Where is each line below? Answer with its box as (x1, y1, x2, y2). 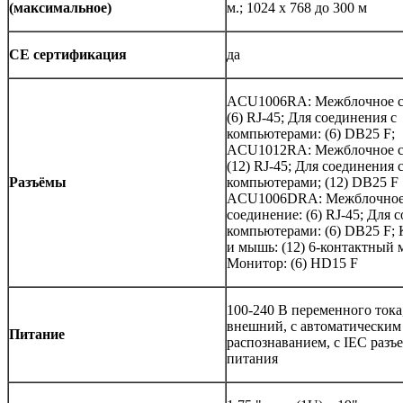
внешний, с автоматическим (227, 318, 401, 334)
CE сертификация (9, 47, 127, 62)
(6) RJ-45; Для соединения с (227, 110, 397, 125)
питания (227, 351, 278, 366)
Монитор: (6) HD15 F (227, 255, 358, 271)
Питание (9, 327, 65, 342)
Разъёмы (9, 175, 67, 190)
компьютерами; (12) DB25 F (227, 175, 399, 190)
